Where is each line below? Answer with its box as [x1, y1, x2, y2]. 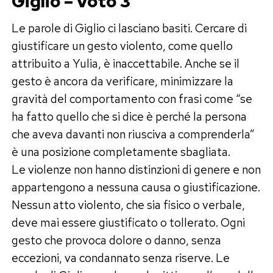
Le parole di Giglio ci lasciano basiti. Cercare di [11, 19, 247, 36]
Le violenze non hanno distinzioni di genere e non [11, 161, 261, 177]
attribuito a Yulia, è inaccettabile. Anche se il [11, 55, 239, 71]
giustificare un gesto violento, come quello [11, 37, 233, 54]
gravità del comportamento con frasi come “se [11, 90, 252, 107]
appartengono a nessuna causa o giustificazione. [11, 179, 260, 195]
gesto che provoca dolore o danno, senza [11, 232, 221, 248]
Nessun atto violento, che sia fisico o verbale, [11, 196, 245, 213]
